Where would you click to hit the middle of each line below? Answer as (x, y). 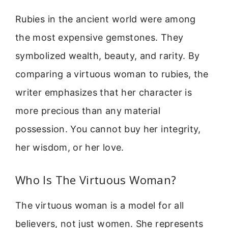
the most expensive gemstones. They (99, 37)
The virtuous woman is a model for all (100, 206)
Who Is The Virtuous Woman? (96, 180)
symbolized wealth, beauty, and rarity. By (108, 55)
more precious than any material (88, 110)
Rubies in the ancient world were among (106, 19)
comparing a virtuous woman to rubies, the (112, 74)
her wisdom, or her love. (70, 147)
